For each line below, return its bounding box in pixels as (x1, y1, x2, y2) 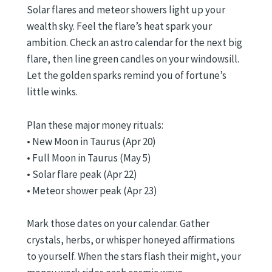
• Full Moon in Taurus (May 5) (27, 151, 151, 165)
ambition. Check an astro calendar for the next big (27, 36, 242, 50)
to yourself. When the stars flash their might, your (27, 249, 241, 263)
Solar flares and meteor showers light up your (27, 3, 225, 17)
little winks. (27, 85, 78, 99)
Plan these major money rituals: (27, 118, 163, 132)
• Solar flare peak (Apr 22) (27, 167, 137, 181)
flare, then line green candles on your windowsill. (27, 52, 239, 66)
